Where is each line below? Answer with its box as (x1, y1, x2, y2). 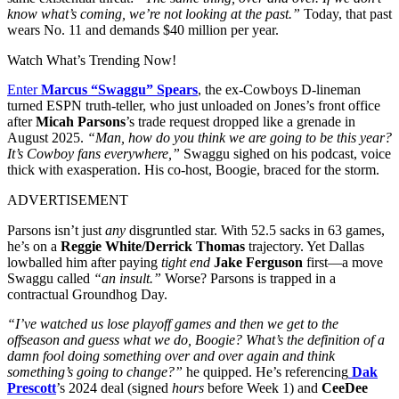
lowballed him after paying (7, 254, 161, 270)
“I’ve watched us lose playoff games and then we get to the (7, 315, 338, 331)
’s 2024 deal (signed (56, 379, 172, 395)
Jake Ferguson (214, 254, 303, 270)
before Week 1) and (204, 379, 322, 395)
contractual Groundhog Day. (7, 286, 167, 302)
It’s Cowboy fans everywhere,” (7, 145, 180, 161)
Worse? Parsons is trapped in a (161, 270, 336, 286)
